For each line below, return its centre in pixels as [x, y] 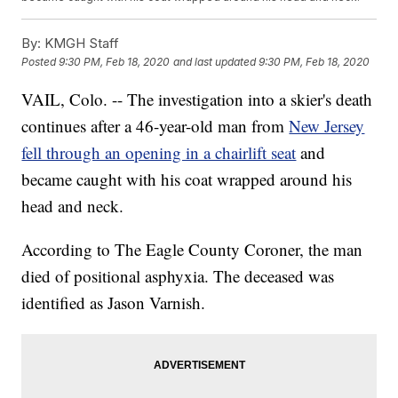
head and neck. [73, 206]
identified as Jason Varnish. [114, 303]
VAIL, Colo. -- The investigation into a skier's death [197, 99]
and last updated [215, 62]
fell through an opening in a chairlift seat [159, 153]
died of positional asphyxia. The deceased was [178, 276]
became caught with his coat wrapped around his [187, 179]
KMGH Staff [80, 44]
